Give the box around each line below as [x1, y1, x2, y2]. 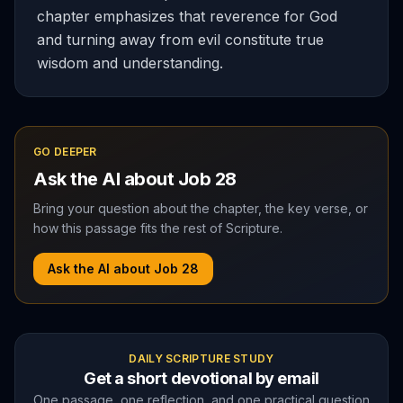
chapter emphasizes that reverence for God [37, 7, 337, 25]
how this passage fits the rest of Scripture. [33, 220, 282, 236]
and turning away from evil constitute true [37, 31, 324, 49]
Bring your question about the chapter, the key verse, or [33, 201, 368, 216]
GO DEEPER [33, 145, 97, 158]
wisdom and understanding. [37, 54, 223, 72]
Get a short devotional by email [83, 369, 320, 388]
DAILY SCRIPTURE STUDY [129, 352, 274, 365]
